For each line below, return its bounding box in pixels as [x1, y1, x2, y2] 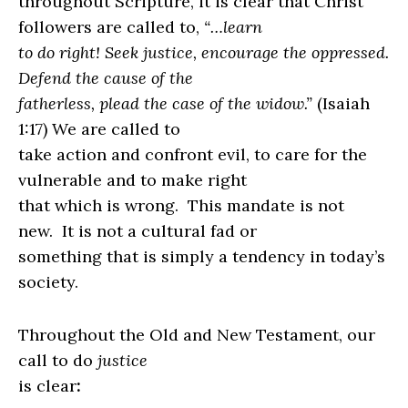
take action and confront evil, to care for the [18, 144, 367, 166]
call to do [18, 350, 97, 372]
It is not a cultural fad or [62, 220, 257, 242]
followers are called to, [18, 16, 204, 38]
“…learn [204, 16, 262, 38]
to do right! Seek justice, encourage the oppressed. [18, 42, 389, 64]
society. [18, 271, 78, 293]
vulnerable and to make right [18, 169, 247, 191]
